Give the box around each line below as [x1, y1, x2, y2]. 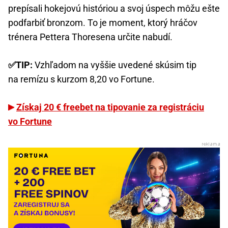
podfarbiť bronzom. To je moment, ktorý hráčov [8, 17, 197, 28]
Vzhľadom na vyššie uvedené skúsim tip [35, 60, 196, 71]
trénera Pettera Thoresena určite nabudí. [8, 32, 173, 43]
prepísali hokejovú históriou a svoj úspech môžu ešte [8, 3, 220, 14]
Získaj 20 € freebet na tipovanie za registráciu [16, 102, 204, 113]
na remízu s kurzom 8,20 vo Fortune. [8, 74, 155, 85]
